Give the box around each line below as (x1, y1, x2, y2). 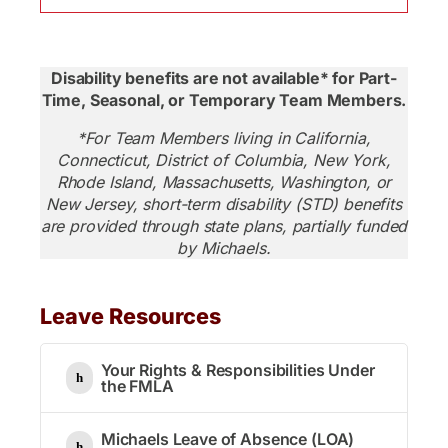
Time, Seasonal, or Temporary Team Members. (41, 89, 407, 110)
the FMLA (100, 375, 174, 396)
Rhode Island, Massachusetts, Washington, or (56, 171, 392, 192)
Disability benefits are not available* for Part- (51, 67, 397, 88)
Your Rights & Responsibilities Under (100, 359, 375, 380)
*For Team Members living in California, (77, 127, 371, 148)
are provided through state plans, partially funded (40, 215, 408, 236)
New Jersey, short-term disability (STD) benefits (46, 193, 402, 214)
